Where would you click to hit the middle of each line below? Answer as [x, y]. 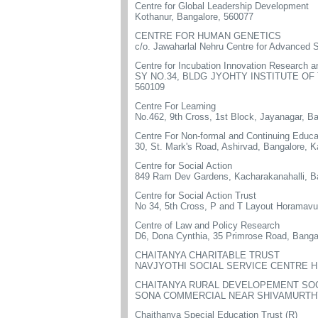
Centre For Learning [175, 106]
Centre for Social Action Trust [196, 196]
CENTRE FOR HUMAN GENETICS [208, 36]
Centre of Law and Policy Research [207, 225]
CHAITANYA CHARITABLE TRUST [207, 255]
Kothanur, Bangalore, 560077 [194, 17]
